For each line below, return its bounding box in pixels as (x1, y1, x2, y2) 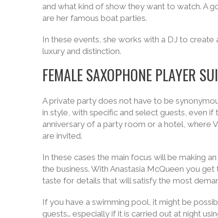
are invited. (42, 130, 82, 141)
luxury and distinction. (42, 46, 121, 56)
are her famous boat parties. (42, 13, 147, 23)
